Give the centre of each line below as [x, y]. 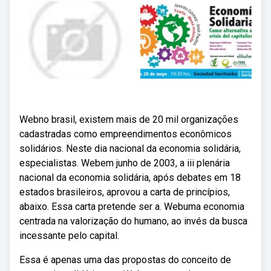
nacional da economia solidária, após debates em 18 [130, 178]
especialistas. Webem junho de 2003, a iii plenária [125, 163]
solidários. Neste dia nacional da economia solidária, [130, 149]
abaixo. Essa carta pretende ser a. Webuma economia [132, 207]
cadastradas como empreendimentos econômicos [126, 134]
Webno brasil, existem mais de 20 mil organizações [129, 119]
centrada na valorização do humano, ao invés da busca [133, 221]
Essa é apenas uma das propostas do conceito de [125, 260]
